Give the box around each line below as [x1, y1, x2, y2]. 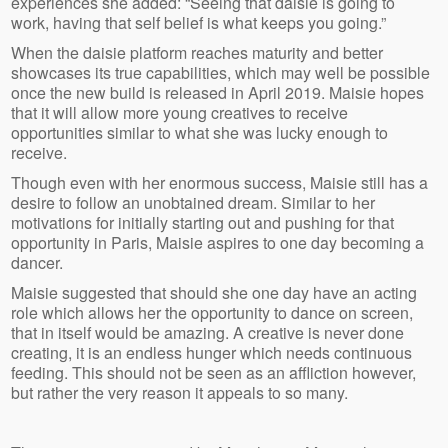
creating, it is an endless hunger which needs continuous [11, 341, 413, 365]
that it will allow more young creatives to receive [11, 101, 349, 125]
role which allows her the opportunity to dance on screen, [11, 301, 414, 325]
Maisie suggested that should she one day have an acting [11, 281, 418, 305]
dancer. [11, 251, 64, 275]
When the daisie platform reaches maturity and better [11, 41, 384, 65]
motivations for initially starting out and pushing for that [11, 211, 395, 235]
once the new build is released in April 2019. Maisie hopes [11, 81, 425, 105]
